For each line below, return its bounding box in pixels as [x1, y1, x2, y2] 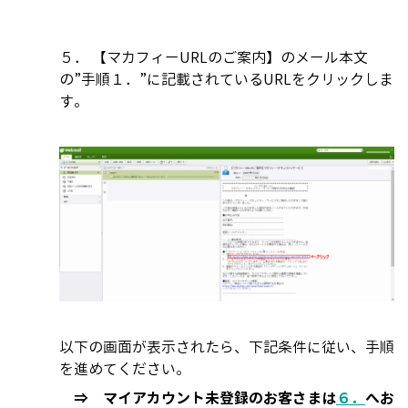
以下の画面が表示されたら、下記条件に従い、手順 [59, 337, 394, 358]
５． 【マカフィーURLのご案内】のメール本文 [59, 46, 368, 67]
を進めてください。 [59, 359, 190, 380]
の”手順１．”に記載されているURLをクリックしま [59, 68, 393, 89]
